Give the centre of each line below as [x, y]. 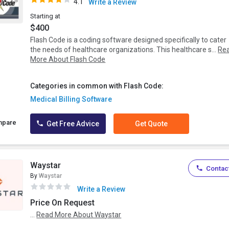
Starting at [45, 16]
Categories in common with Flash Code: [97, 86]
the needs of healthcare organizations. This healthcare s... [124, 50]
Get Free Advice [72, 124]
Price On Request [63, 203]
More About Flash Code [68, 60]
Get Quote [152, 124]
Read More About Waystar [79, 215]
